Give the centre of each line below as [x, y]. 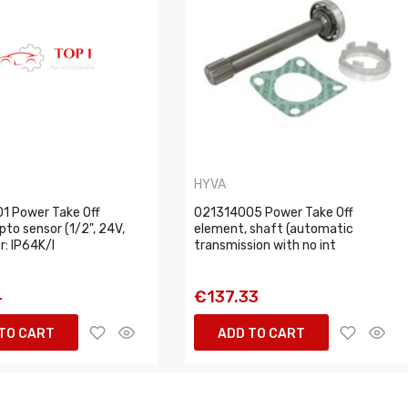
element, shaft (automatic [274, 229]
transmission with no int [265, 245]
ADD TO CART [262, 333]
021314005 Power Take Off [274, 212]
